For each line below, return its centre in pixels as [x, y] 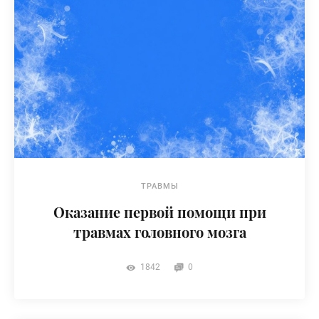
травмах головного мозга [159, 232]
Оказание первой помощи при [159, 212]
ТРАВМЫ [159, 186]
